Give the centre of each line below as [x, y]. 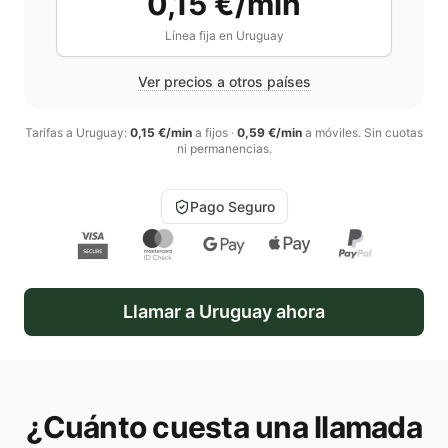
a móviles [330, 132]
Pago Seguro [232, 206]
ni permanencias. [224, 148]
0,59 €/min [269, 132]
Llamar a [161, 311]
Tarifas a [50, 132]
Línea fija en [200, 35]
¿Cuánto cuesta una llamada [224, 427]
